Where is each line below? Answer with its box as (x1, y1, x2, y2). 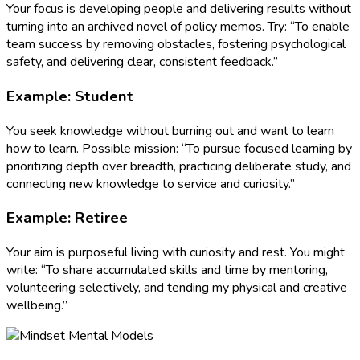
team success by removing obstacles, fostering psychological (6, 35, 346, 54)
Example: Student (6, 85, 133, 107)
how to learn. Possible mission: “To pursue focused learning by (6, 139, 352, 157)
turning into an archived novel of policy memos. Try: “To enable (6, 18, 350, 36)
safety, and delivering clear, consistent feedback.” (6, 53, 278, 72)
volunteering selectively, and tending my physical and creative (6, 279, 347, 297)
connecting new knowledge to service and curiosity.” (6, 174, 295, 193)
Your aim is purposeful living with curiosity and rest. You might (6, 243, 345, 261)
